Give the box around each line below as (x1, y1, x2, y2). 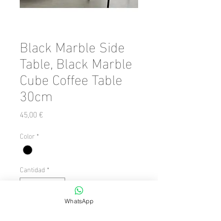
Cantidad (20, 163, 45, 176)
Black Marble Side (20, 33, 125, 58)
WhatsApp (65, 197, 93, 205)
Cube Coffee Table (20, 66, 122, 91)
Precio (42, 106, 63, 120)
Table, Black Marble (20, 49, 132, 74)
